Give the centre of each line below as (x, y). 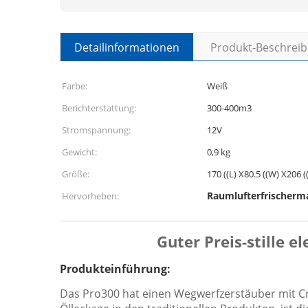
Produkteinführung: (115, 269)
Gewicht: (79, 152)
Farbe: (75, 86)
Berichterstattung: (99, 108)
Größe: (76, 174)
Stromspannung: (96, 130)
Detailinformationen (127, 47)
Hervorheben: (90, 196)
